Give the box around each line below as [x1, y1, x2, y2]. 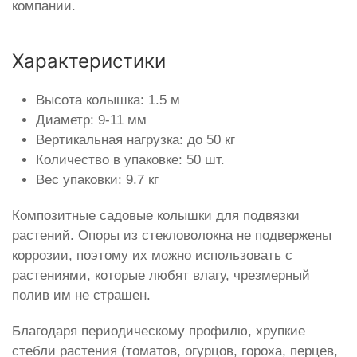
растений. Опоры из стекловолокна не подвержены [12, 227, 331, 243]
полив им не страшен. [12, 287, 151, 303]
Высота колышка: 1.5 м [36, 92, 180, 108]
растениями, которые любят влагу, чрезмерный [12, 267, 310, 283]
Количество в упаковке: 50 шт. [36, 151, 225, 167]
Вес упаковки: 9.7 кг [36, 171, 159, 187]
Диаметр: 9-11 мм [36, 112, 147, 127]
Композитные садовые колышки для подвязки [12, 207, 300, 223]
